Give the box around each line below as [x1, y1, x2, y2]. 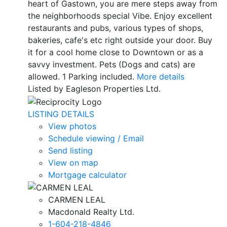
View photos [48, 121, 96, 131]
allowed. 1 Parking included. [28, 71, 134, 82]
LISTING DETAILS [28, 108, 94, 119]
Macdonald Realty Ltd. [48, 207, 134, 217]
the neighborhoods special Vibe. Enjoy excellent [28, 10, 212, 21]
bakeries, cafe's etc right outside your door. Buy [28, 34, 212, 45]
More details [137, 71, 184, 82]
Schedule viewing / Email [48, 133, 144, 143]
